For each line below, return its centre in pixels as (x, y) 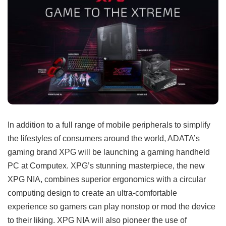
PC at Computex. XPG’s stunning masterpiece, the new (106, 166)
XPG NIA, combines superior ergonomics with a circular (107, 179)
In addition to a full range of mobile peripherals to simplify (109, 125)
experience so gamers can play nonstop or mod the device (111, 207)
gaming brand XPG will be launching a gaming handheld (109, 152)
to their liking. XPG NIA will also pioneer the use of (97, 220)
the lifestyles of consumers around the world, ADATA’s (104, 138)
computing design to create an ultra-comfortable (92, 193)
